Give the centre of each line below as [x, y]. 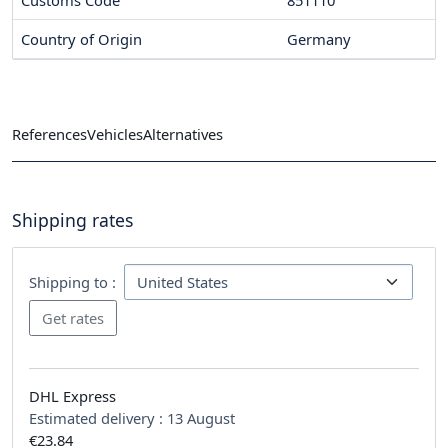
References [49, 133]
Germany [319, 39]
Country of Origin [81, 39]
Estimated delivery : [98, 417]
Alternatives [183, 133]
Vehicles [115, 133]
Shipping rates [72, 219]
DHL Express [72, 395]
